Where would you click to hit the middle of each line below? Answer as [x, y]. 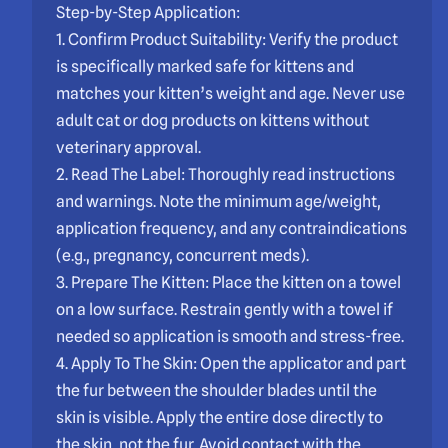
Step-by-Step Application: [148, 13]
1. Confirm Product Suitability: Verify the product [227, 40]
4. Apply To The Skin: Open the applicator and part [231, 364]
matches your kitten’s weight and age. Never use [230, 94]
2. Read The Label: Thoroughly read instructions [225, 175]
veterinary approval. [128, 148]
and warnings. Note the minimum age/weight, [218, 202]
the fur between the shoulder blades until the [216, 391]
